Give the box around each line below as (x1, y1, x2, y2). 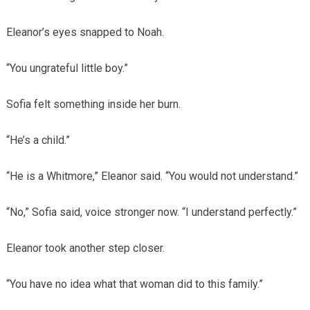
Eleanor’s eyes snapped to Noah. (6, 25, 164, 39)
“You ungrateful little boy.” (6, 61, 128, 75)
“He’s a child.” (6, 133, 70, 147)
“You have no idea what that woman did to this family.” (6, 277, 263, 291)
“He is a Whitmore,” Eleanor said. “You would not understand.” (6, 169, 298, 183)
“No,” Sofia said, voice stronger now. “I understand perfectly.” (6, 205, 297, 219)
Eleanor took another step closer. (6, 241, 165, 255)
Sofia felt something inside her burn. (6, 97, 181, 111)
